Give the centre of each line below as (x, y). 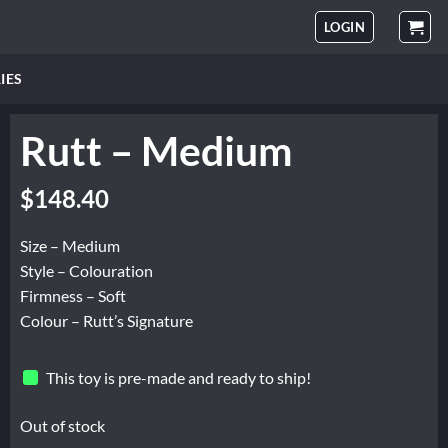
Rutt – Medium (156, 150)
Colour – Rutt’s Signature (106, 321)
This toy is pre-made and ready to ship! (179, 377)
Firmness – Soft (73, 296)
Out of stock (62, 426)
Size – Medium (70, 246)
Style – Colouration (86, 271)
